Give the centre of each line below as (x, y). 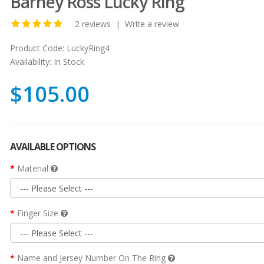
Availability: (30, 61)
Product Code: (37, 48)
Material (34, 168)
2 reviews (93, 24)
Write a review (152, 24)
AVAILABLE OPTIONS (52, 146)
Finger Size (39, 213)
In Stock (67, 61)
